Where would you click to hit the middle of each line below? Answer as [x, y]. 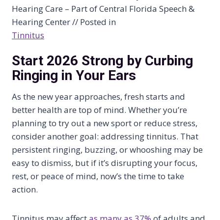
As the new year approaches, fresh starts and [98, 97]
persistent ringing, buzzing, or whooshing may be [107, 150]
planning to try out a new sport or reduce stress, [105, 123]
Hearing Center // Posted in [64, 22]
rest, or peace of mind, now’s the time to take [98, 176]
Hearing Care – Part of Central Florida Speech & [103, 9]
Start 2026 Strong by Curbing [102, 61]
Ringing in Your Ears [74, 76]
